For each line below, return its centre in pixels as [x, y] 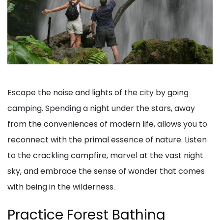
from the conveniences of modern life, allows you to [107, 124]
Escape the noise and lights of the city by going [98, 93]
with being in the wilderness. [61, 187]
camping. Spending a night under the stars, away [101, 109]
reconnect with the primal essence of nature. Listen [107, 140]
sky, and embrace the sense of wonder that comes [106, 171]
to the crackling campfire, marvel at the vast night [105, 156]
